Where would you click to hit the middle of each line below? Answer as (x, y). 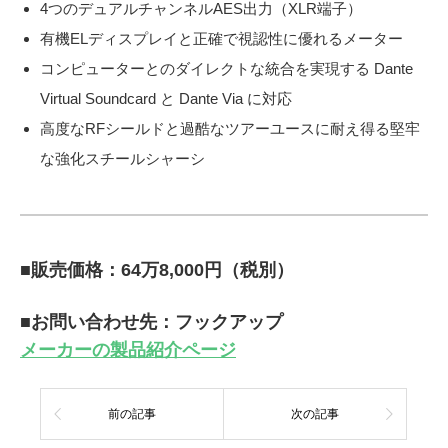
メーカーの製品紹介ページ (128, 350)
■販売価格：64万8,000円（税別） (157, 270)
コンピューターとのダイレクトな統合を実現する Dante (226, 69)
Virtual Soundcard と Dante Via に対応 (165, 99)
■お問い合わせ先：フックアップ (151, 322)
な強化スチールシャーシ (122, 159)
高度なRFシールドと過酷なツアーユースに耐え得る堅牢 (229, 129)
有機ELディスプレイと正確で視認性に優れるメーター (221, 39)
